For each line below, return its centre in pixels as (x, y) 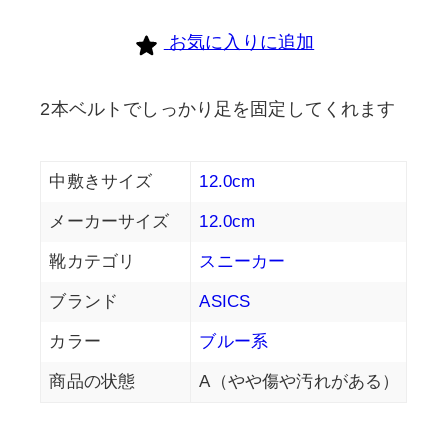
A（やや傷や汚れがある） (299, 381)
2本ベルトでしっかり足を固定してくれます (218, 108)
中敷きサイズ (101, 181)
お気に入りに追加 (241, 41)
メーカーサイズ (109, 221)
